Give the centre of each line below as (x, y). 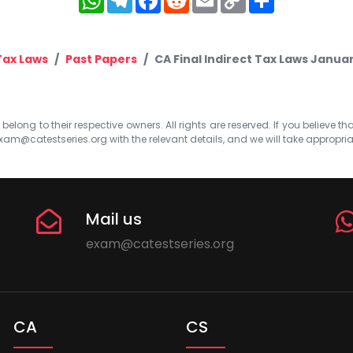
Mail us (114, 219)
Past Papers (101, 59)
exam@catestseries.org (160, 243)
